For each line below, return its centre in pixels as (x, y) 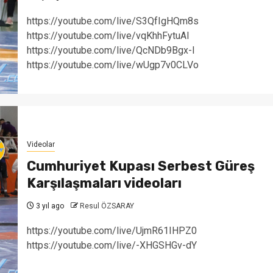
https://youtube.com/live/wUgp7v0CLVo (112, 65)
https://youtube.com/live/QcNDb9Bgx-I (111, 50)
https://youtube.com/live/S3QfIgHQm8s (112, 21)
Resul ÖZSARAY (107, 206)
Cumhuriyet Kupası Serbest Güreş (140, 166)
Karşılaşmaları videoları (104, 183)
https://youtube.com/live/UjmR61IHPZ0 (112, 230)
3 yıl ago (49, 206)
